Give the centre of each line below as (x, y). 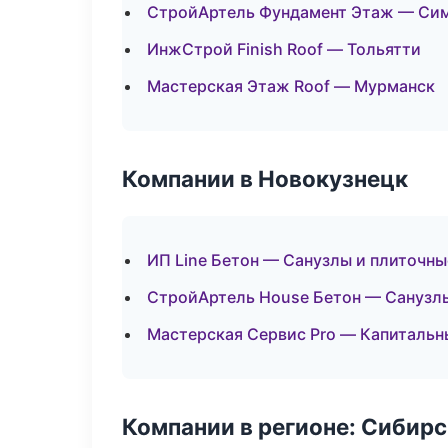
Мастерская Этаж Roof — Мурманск (291, 86)
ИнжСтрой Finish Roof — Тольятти (284, 49)
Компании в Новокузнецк (265, 178)
